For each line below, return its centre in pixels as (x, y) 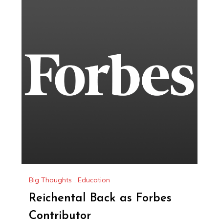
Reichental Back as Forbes (100, 198)
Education (94, 180)
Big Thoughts (50, 180)
